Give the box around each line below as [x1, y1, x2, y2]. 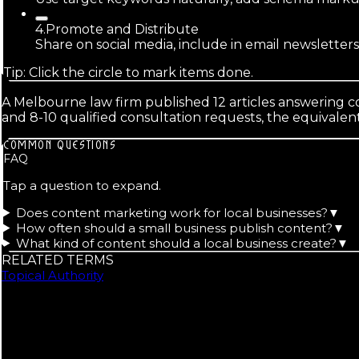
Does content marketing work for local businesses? [15, 204, 328, 220]
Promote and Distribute [46, 21, 199, 37]
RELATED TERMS [2, 252, 114, 268]
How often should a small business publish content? [15, 220, 333, 236]
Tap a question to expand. [3, 177, 161, 193]
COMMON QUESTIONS [3, 139, 117, 151]
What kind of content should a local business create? [15, 235, 337, 251]
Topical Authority [2, 267, 103, 283]
